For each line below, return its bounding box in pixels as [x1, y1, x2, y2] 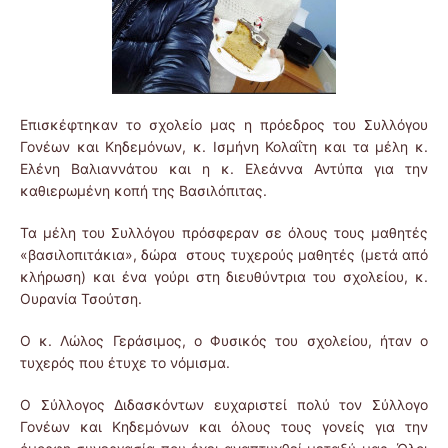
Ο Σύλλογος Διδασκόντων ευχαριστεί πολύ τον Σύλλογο [20, 396, 428, 414]
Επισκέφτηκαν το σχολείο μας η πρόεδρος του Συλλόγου [20, 116, 428, 134]
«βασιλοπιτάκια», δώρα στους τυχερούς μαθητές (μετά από [20, 246, 428, 264]
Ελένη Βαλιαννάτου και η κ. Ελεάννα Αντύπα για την [20, 160, 428, 178]
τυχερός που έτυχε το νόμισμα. [20, 354, 230, 372]
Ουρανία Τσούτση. [20, 290, 142, 308]
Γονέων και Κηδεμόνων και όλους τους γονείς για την [20, 418, 428, 436]
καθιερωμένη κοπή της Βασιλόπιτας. [20, 182, 267, 200]
